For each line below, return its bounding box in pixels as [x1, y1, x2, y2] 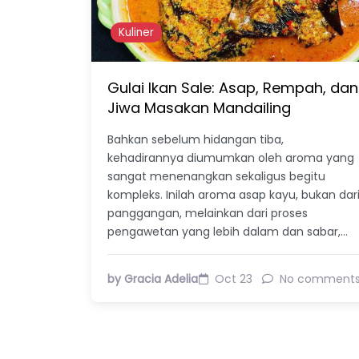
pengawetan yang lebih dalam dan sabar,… [107, 223, 348, 240]
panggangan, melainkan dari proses [107, 204, 308, 221]
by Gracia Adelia [107, 270, 198, 287]
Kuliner [119, 24, 155, 40]
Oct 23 [215, 270, 252, 287]
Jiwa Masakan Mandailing [107, 97, 291, 118]
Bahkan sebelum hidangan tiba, [107, 131, 284, 147]
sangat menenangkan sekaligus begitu [107, 167, 325, 184]
